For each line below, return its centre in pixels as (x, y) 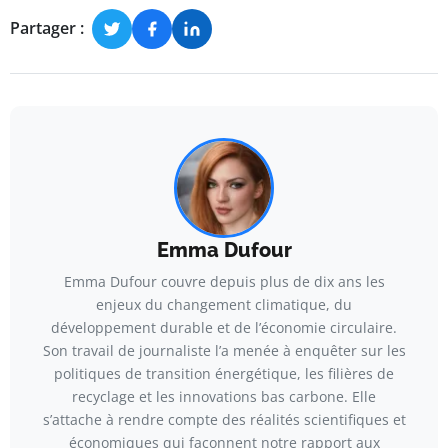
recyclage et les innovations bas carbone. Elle (224, 396)
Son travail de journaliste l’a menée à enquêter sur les (224, 350)
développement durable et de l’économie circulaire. (224, 327)
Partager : (47, 28)
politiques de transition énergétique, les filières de (224, 373)
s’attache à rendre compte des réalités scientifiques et (224, 419)
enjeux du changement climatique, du (224, 304)
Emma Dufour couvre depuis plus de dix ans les (224, 281)
